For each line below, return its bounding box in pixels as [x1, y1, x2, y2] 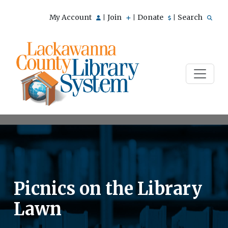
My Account [49, 13, 93, 22]
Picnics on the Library [14, 178, 202, 199]
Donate [137, 13, 165, 22]
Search [178, 13, 204, 22]
